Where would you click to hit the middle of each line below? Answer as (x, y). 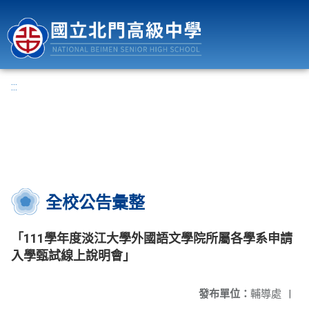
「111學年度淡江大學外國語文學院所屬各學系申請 (152, 238)
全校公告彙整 (95, 203)
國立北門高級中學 (263, 9)
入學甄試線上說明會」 (73, 256)
